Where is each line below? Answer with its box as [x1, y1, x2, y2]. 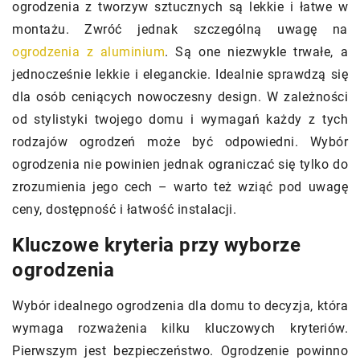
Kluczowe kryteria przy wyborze [12, 234, 301, 257]
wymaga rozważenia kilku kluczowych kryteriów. [12, 321, 348, 337]
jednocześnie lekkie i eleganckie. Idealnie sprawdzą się [12, 67, 348, 83]
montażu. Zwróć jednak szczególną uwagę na [12, 22, 348, 38]
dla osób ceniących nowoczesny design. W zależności [12, 89, 348, 105]
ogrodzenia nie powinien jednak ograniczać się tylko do [12, 157, 348, 173]
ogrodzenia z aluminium [12, 44, 166, 60]
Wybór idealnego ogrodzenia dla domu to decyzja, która [12, 298, 348, 314]
